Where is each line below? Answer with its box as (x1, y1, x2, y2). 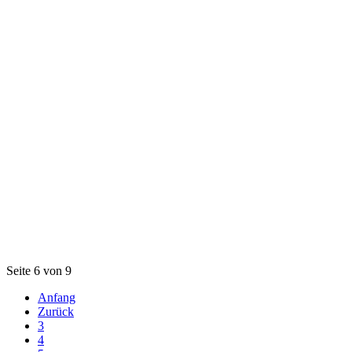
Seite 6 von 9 (6, 264, 71, 278)
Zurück (38, 305, 74, 319)
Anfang (38, 291, 75, 305)
